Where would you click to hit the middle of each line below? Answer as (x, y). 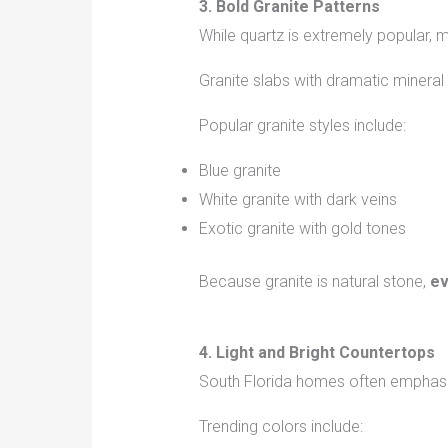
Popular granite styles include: (302, 126)
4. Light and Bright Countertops (316, 353)
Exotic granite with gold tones (302, 229)
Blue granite (239, 171)
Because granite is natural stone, (314, 282)
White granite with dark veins (297, 200)
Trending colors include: (280, 427)
